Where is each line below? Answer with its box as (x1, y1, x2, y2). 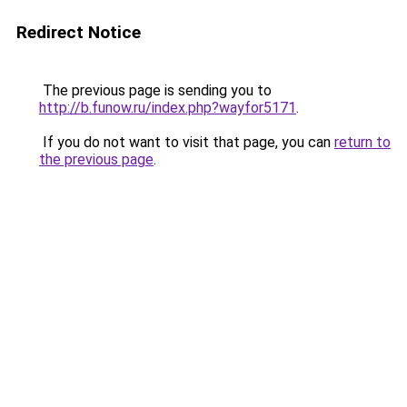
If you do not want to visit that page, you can (39, 134, 334, 151)
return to (334, 134, 391, 151)
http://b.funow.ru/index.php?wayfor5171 (39, 99, 296, 116)
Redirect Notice (16, 22, 141, 43)
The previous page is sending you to (39, 82, 272, 99)
